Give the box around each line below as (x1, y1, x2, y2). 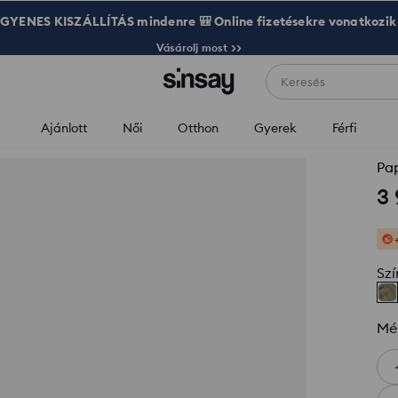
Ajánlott (41, 120, 87, 136)
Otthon (178, 120, 219, 136)
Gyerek (254, 120, 297, 136)
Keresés (280, 75, 325, 89)
